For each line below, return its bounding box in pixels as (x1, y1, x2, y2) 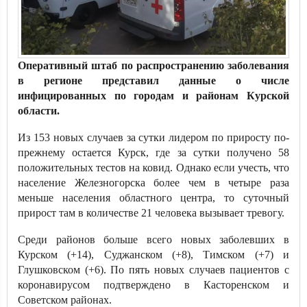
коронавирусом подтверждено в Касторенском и (18, 279, 289, 291)
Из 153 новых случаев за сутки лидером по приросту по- (18, 132, 289, 143)
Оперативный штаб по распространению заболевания (18, 60, 289, 71)
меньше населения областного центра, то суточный (18, 192, 289, 204)
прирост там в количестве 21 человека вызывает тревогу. (18, 207, 284, 219)
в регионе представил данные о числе (18, 75, 289, 86)
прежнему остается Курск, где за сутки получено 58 (18, 147, 289, 158)
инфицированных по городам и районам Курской (18, 90, 289, 101)
